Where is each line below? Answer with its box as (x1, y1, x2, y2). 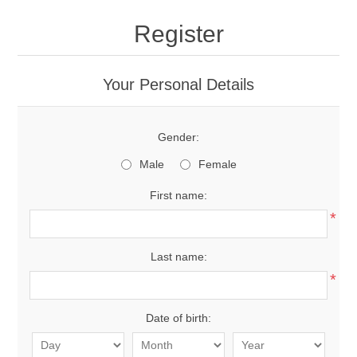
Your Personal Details (103, 76, 254, 93)
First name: (150, 189, 207, 202)
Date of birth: (146, 312, 211, 324)
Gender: (158, 131, 199, 143)
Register (133, 21, 224, 47)
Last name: (150, 250, 207, 263)
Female (198, 158, 237, 171)
